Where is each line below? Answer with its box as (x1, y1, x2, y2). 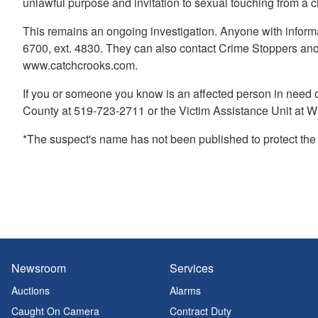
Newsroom (11, 260, 66, 276)
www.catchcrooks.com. (23, 56, 143, 73)
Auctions (11, 283, 50, 297)
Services (169, 260, 214, 276)
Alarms (169, 283, 201, 297)
